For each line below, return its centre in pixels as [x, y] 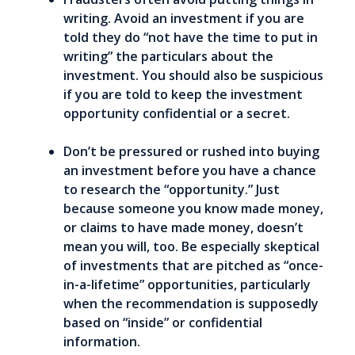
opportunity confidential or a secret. [177, 113]
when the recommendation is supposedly [191, 303]
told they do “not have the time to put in [191, 37]
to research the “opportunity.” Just [172, 189]
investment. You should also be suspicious [193, 75]
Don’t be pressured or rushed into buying [191, 151]
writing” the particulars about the [168, 56]
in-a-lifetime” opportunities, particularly [187, 284]
